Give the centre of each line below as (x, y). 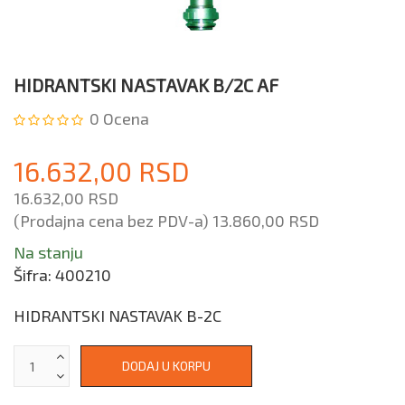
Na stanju (48, 253)
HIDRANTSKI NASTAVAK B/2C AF (146, 85)
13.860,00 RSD (266, 221)
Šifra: (34, 275)
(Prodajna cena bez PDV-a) (113, 221)
